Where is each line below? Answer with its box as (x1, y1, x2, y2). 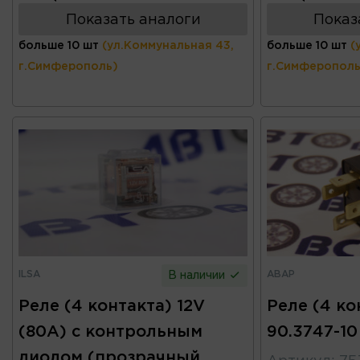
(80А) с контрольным (18, 324, 202, 339)
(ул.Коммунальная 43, (102, 40, 234, 51)
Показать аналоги (65, 13, 201, 27)
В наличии (168, 270, 229, 280)
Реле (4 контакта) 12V (18, 298, 205, 313)
